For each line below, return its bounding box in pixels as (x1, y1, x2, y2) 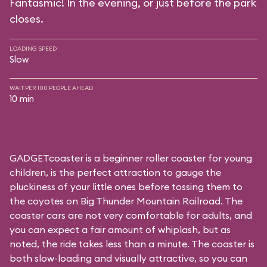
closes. (10, 12, 44, 26)
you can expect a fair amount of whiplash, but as (10, 223, 231, 235)
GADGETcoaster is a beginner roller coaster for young (10, 152, 252, 164)
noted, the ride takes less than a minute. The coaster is (10, 238, 254, 250)
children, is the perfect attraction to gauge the (10, 166, 221, 178)
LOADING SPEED (10, 45, 57, 52)
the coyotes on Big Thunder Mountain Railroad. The (10, 195, 243, 207)
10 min (10, 93, 34, 104)
